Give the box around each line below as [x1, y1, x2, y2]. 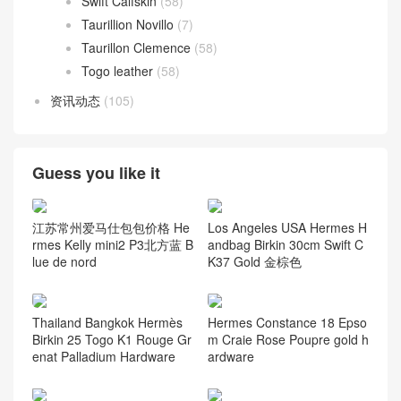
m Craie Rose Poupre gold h [207, 329, 369, 348]
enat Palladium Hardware [32, 346, 175, 365]
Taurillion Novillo [81, 15, 174, 34]
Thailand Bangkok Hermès [32, 312, 183, 331]
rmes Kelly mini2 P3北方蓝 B [32, 235, 193, 254]
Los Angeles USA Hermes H [207, 218, 367, 237]
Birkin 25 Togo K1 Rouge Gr [32, 329, 192, 348]
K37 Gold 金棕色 [207, 252, 302, 271]
